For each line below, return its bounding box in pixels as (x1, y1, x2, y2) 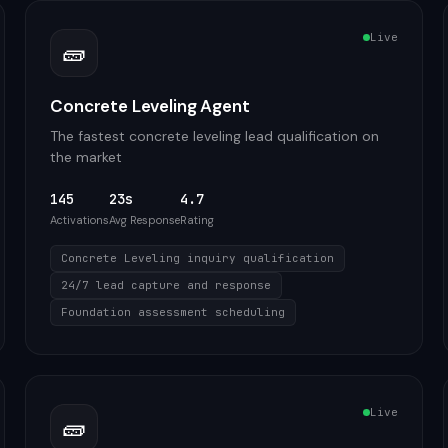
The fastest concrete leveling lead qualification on (50, 127, 380, 145)
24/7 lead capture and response (61, 278, 272, 292)
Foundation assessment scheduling (61, 305, 286, 319)
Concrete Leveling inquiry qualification (61, 251, 335, 265)
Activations (50, 213, 110, 227)
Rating (180, 213, 215, 227)
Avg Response (109, 213, 181, 227)
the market (50, 148, 123, 166)
